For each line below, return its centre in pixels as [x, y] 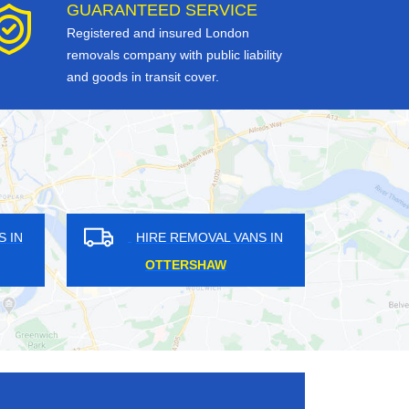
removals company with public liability [174, 55]
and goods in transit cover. [143, 77]
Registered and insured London [158, 33]
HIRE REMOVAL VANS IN [101, 237]
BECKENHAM [78, 265]
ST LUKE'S [338, 265]
